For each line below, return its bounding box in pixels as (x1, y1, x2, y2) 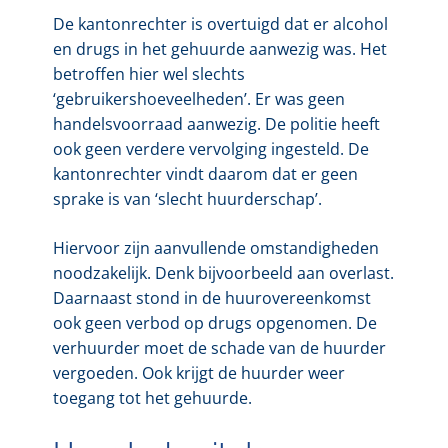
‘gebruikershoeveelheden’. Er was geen (52, 87, 345, 110)
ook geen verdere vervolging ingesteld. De (52, 137, 369, 160)
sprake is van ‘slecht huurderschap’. (52, 187, 322, 210)
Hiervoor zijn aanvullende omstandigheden (52, 236, 379, 259)
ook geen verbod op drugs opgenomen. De (52, 311, 377, 334)
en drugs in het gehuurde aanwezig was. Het (52, 37, 387, 60)
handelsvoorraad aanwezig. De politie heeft (52, 112, 380, 135)
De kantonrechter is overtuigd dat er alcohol (52, 12, 388, 35)
